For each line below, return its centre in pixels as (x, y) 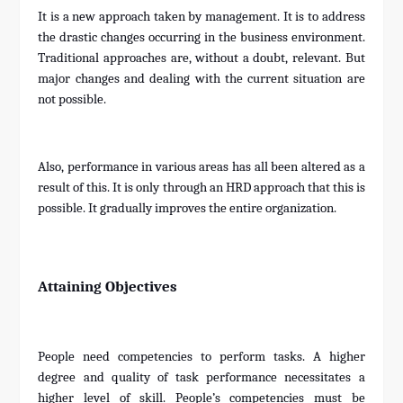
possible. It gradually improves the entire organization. (188, 209)
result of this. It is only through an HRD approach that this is (201, 188)
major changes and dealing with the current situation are (201, 79)
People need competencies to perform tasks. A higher (201, 357)
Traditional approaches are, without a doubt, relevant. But (201, 58)
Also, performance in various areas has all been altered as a (201, 167)
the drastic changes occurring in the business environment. (201, 38)
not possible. (74, 100)
